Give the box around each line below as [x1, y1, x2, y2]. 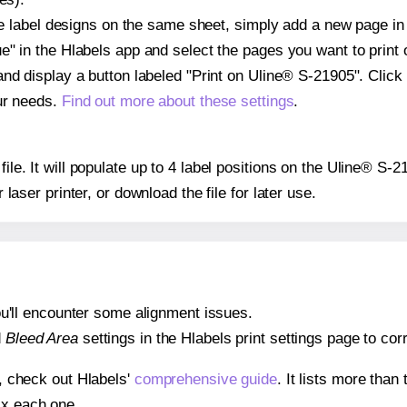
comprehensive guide [134, 371, 277, 388]
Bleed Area [5, 330, 78, 347]
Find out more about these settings [61, 92, 294, 110]
